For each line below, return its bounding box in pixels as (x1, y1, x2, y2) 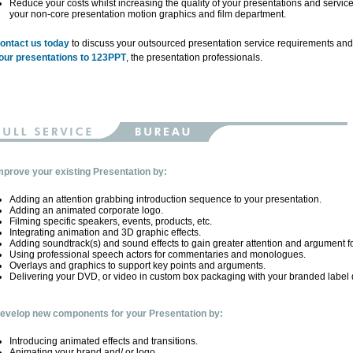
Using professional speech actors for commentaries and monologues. (9, 249, 306, 260)
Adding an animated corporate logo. (9, 205, 163, 216)
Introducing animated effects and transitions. (9, 336, 198, 347)
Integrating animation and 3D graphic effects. (9, 227, 201, 238)
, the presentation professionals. (125, 52, 262, 63)
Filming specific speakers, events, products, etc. (9, 216, 212, 227)
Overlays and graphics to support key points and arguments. (9, 260, 266, 271)
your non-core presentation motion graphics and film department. (9, 9, 286, 20)
